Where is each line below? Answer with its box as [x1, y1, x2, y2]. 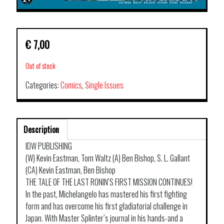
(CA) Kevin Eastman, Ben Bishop [25, 163, 115, 176]
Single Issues [85, 78, 123, 91]
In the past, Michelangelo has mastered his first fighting [25, 187, 187, 200]
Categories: [25, 78, 60, 91]
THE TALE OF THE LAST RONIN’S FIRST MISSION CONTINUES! [25, 175, 192, 188]
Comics [60, 78, 82, 91]
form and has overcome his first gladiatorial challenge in [25, 199, 187, 212]
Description [23, 123, 59, 135]
